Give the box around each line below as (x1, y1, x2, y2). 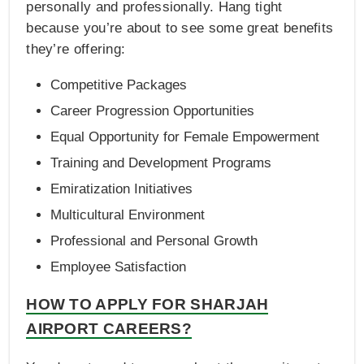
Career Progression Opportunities (50, 102, 255, 119)
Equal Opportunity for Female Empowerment (50, 128, 320, 145)
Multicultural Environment (50, 206, 206, 223)
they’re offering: (26, 41, 126, 57)
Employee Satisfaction (50, 258, 187, 275)
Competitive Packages (50, 76, 188, 93)
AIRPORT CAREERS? (26, 319, 193, 337)
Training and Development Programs (50, 154, 272, 171)
